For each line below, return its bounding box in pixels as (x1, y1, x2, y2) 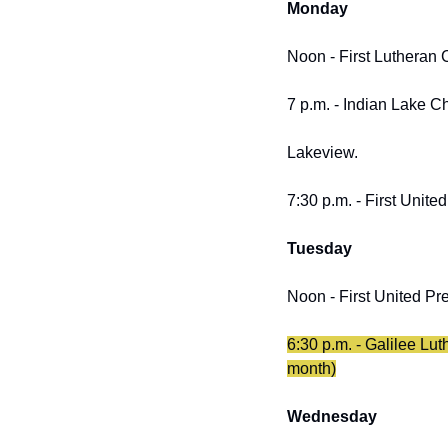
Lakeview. (287, 143, 358, 161)
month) (287, 359, 336, 377)
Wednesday (287, 407, 377, 425)
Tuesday (287, 239, 352, 257)
